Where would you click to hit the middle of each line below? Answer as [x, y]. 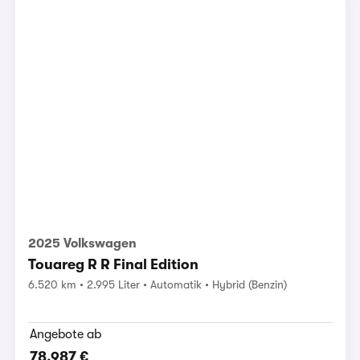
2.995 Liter [113, 284]
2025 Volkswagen [82, 243]
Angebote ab [65, 334]
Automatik [176, 284]
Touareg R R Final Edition [113, 264]
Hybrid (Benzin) [249, 284]
